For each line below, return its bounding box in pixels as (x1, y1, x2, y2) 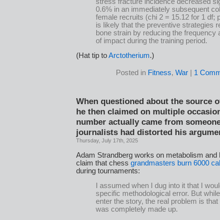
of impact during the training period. (96, 36, 207, 45)
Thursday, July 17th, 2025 (76, 137, 138, 144)
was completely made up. (96, 205, 178, 214)
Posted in (116, 69, 148, 77)
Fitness (148, 69, 171, 77)
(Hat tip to (76, 52, 109, 60)
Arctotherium (109, 52, 150, 60)
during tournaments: (76, 166, 140, 175)
